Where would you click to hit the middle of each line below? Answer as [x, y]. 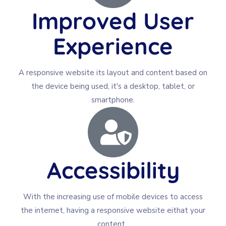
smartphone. [113, 100]
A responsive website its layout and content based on [113, 72]
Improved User [113, 20]
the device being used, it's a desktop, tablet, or [113, 86]
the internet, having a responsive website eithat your [113, 210]
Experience [113, 46]
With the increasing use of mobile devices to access [113, 196]
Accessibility [113, 170]
